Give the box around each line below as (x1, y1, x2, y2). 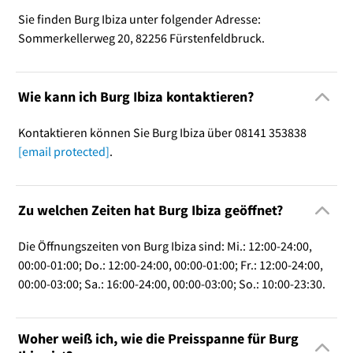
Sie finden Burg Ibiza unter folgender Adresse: (17, 10, 261, 27)
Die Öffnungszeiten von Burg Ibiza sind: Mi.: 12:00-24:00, (17, 237, 312, 254)
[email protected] (17, 143, 110, 159)
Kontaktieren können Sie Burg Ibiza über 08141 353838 (17, 124, 307, 140)
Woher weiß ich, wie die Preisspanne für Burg (17, 329, 299, 347)
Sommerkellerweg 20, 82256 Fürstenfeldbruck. (17, 29, 265, 46)
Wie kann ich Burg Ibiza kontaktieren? (17, 87, 254, 106)
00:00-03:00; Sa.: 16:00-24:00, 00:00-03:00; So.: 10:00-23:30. (17, 275, 325, 292)
